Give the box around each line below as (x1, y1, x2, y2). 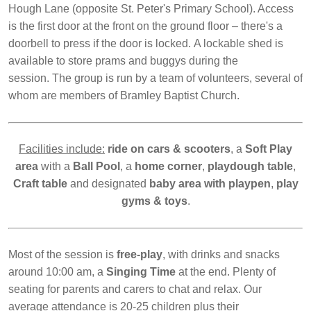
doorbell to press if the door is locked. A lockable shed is (8, 37, 283, 50)
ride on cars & (108, 143, 181, 155)
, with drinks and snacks (162, 249, 280, 261)
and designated (69, 178, 149, 190)
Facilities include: (19, 143, 105, 155)
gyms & (121, 195, 165, 208)
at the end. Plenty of (176, 266, 276, 278)
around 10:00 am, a (8, 266, 106, 278)
